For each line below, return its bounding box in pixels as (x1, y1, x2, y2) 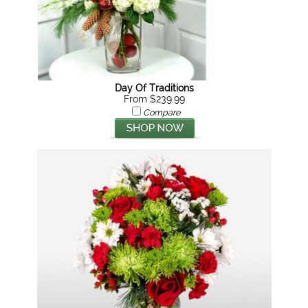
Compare (142, 107, 180, 118)
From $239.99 (124, 93, 186, 104)
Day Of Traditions (115, 82, 195, 93)
